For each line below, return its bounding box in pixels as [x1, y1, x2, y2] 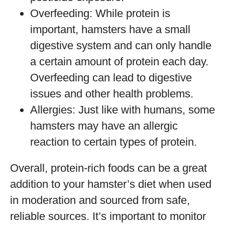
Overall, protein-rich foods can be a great [10, 162, 207, 174]
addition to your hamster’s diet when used [10, 178, 211, 190]
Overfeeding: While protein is [30, 7, 170, 20]
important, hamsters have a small [30, 23, 190, 36]
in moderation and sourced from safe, [10, 194, 190, 206]
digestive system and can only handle [30, 39, 211, 52]
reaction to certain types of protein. [30, 136, 197, 148]
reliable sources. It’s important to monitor [10, 210, 206, 222]
